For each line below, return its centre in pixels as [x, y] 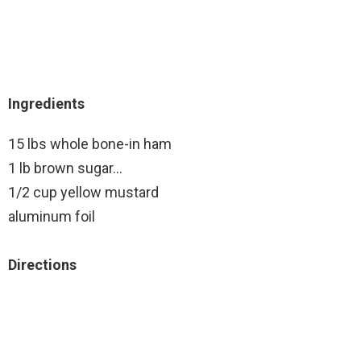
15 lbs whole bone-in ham [90, 144]
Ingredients [46, 104]
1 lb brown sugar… [65, 168]
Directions [42, 265]
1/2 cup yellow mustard [83, 193]
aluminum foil [52, 217]
